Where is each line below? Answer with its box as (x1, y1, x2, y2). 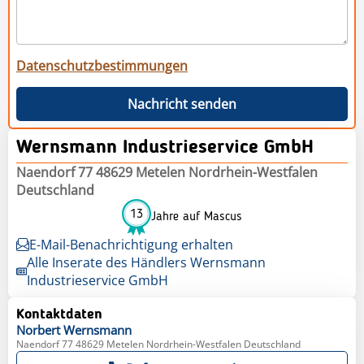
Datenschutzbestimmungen (16, 56, 188, 75)
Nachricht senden (128, 94, 236, 113)
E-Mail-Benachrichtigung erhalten (29, 235, 233, 253)
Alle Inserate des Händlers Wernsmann (27, 253, 266, 271)
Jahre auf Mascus (151, 210, 242, 224)
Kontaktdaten (16, 306, 102, 322)
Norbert (16, 321, 60, 338)
